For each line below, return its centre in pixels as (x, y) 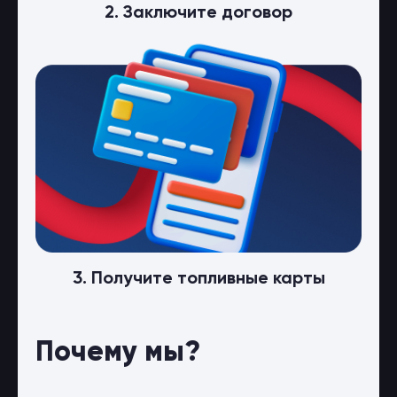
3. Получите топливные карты (198, 280)
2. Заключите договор (198, 14)
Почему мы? (118, 353)
